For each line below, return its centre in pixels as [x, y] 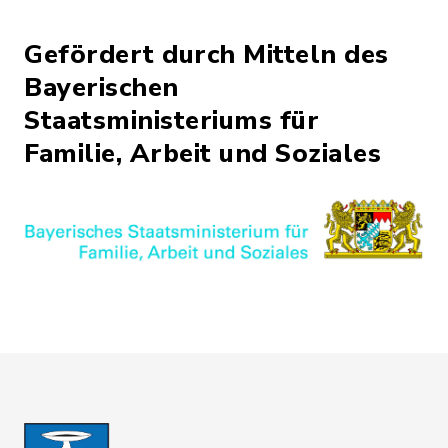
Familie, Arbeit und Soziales [202, 153]
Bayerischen [101, 87]
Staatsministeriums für [171, 120]
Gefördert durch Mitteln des [206, 54]
